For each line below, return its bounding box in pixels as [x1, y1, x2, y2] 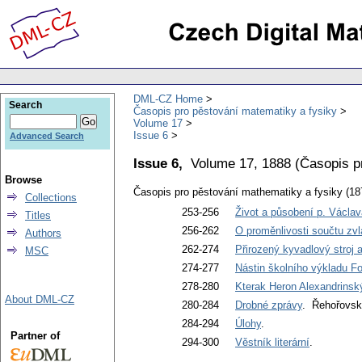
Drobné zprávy [235, 299, 302, 312]
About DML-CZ [5, 293, 74, 305]
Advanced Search [10, 131, 84, 141]
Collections [25, 192, 77, 204]
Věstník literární [235, 336, 309, 349]
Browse [5, 174, 42, 186]
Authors [25, 227, 61, 239]
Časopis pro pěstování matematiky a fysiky [133, 104, 337, 117]
